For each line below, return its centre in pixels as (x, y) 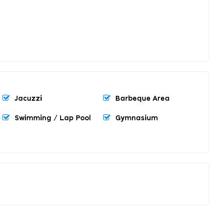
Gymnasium (137, 118)
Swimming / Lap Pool (53, 118)
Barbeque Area (142, 99)
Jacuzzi (28, 99)
